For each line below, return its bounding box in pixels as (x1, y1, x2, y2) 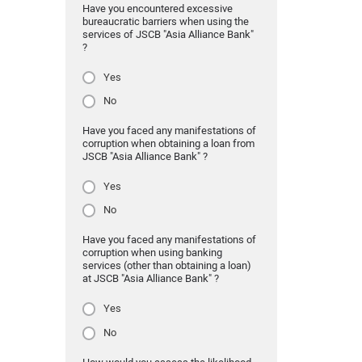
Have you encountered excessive (82, 2, 233, 15)
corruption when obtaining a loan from (82, 137, 255, 150)
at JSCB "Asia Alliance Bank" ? (82, 272, 219, 285)
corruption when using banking (82, 246, 222, 259)
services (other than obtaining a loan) (82, 259, 251, 272)
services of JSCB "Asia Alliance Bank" (82, 27, 254, 40)
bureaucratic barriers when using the (82, 15, 249, 27)
